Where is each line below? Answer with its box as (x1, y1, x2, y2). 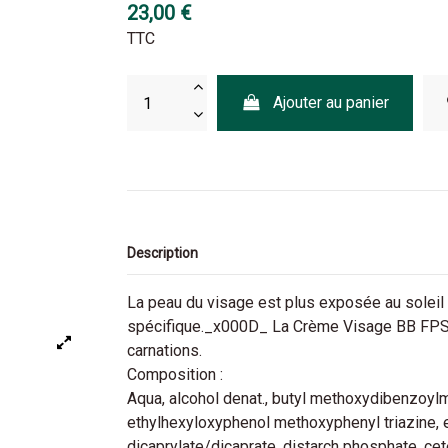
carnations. (127, 341, 202, 361)
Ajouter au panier (273, 93, 390, 113)
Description (127, 244, 198, 261)
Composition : (127, 365, 223, 385)
